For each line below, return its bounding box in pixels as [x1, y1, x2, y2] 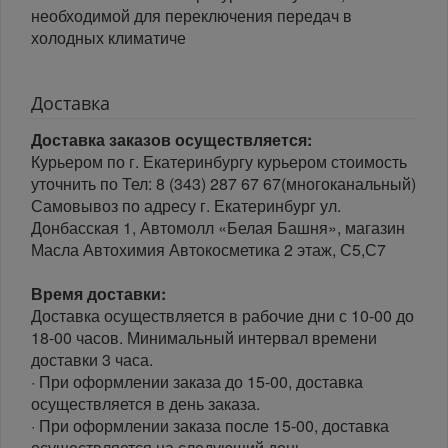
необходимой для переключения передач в [31, 4, 352, 28]
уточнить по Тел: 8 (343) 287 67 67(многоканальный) [31, 172, 416, 196]
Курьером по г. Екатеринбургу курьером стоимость [31, 150, 407, 174]
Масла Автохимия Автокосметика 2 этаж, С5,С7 [31, 238, 386, 262]
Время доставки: [31, 282, 166, 306]
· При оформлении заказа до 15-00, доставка [31, 370, 363, 394]
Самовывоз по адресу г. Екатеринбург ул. [31, 194, 341, 218]
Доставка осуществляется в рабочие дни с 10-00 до [31, 304, 414, 328]
